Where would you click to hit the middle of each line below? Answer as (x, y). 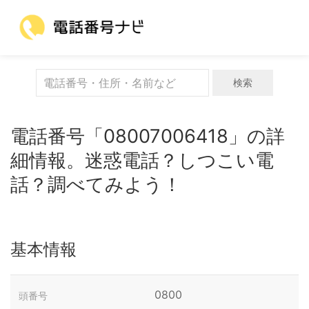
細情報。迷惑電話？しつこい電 (142, 160)
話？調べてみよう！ (96, 185)
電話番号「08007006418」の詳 (148, 136)
